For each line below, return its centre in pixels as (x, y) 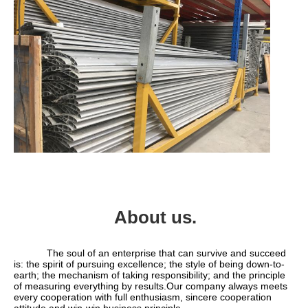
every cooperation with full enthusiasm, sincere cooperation (143, 297)
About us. (155, 217)
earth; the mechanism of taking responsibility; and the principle (150, 275)
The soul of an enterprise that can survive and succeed (30, 253)
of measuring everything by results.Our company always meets (151, 286)
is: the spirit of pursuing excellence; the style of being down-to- (149, 264)
